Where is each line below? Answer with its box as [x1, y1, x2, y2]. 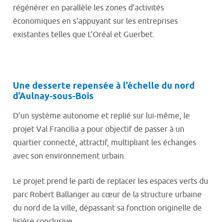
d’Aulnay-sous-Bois [13, 91, 94, 103]
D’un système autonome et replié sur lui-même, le [13, 111, 190, 121]
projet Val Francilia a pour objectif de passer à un [13, 124, 184, 134]
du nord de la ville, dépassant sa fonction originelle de [13, 203, 202, 213]
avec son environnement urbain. [13, 151, 126, 161]
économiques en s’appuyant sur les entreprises [13, 16, 178, 26]
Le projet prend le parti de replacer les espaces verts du [13, 176, 208, 186]
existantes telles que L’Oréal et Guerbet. [13, 30, 155, 40]
